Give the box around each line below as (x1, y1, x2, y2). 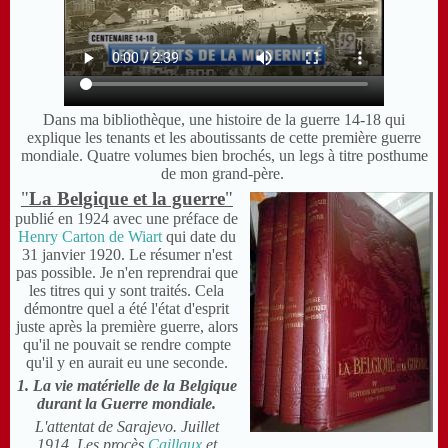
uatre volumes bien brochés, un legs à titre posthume (98, 147, 428, 165)
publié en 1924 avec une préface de (15, 210, 239, 228)
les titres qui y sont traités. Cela (29, 282, 225, 300)
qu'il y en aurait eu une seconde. (25, 354, 228, 372)
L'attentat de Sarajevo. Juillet (34, 418, 219, 436)
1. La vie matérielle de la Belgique (16, 377, 237, 395)
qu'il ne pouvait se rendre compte (22, 336, 231, 354)
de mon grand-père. (160, 165, 288, 183)
